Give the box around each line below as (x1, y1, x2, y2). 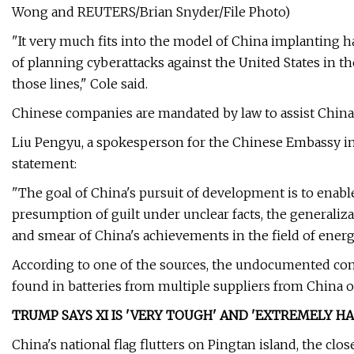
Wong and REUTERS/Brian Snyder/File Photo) (12, 4, 290, 21)
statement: (12, 156, 77, 172)
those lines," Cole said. (12, 76, 148, 92)
